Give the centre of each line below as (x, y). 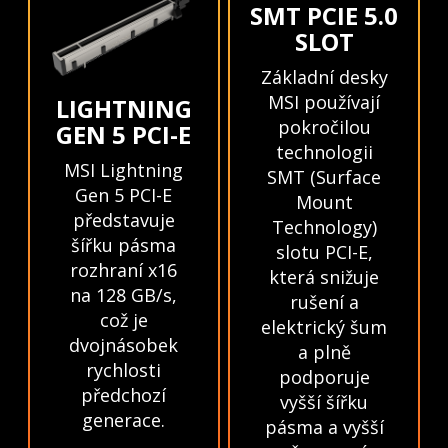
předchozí (124, 394)
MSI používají (324, 102)
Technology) (324, 227)
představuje (123, 219)
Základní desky (324, 77)
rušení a (324, 302)
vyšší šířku (324, 402)
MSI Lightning (124, 169)
